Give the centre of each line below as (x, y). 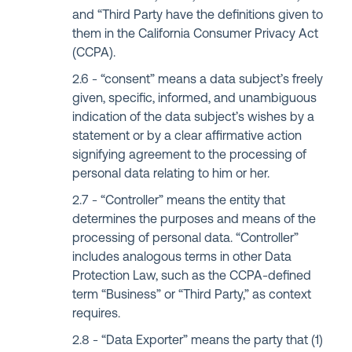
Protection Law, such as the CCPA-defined (192, 277)
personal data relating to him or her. (171, 174)
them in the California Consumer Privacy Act (196, 35)
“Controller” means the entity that (193, 201)
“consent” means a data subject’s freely (212, 80)
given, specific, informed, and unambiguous (195, 99)
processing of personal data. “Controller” (186, 239)
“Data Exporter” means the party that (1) (213, 341)
